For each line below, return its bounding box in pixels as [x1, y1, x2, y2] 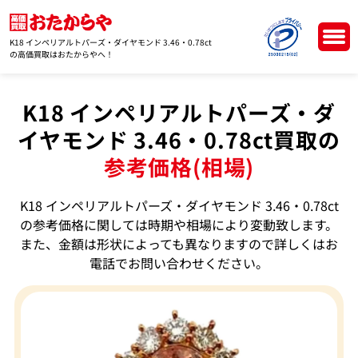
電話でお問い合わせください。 [89, 253, 268, 272]
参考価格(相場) [103, 151, 255, 182]
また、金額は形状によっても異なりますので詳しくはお [20, 233, 338, 253]
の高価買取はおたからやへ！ [10, 48, 114, 61]
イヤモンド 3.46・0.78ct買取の [18, 124, 340, 155]
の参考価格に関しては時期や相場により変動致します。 [20, 214, 338, 234]
